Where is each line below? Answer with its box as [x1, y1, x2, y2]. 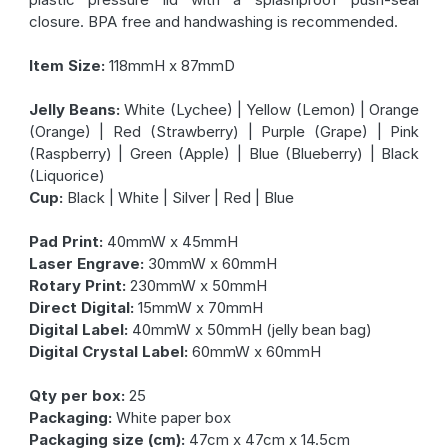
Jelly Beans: [28, 100, 121, 120]
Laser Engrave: [28, 254, 144, 274]
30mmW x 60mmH [143, 254, 277, 274]
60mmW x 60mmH [187, 342, 321, 362]
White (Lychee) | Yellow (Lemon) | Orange [120, 100, 420, 120]
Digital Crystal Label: [28, 342, 188, 362]
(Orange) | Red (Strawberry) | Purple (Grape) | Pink [28, 122, 420, 142]
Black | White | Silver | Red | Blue [62, 188, 294, 208]
